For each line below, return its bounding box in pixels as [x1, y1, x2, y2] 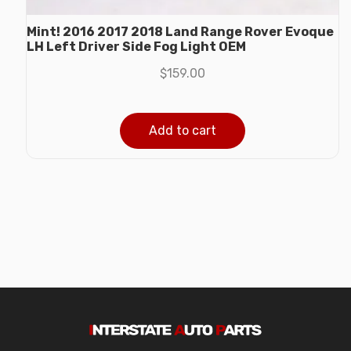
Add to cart [149, 122, 216, 138]
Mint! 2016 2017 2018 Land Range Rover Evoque [27, 24, 334, 39]
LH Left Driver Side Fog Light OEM [27, 38, 246, 54]
